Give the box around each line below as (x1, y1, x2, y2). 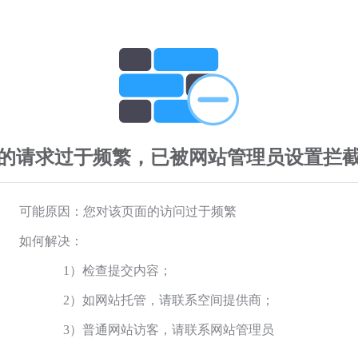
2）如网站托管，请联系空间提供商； (63, 292, 274, 307)
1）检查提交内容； (63, 263, 172, 277)
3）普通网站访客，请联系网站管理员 (63, 322, 274, 336)
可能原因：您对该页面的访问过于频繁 (19, 204, 237, 218)
